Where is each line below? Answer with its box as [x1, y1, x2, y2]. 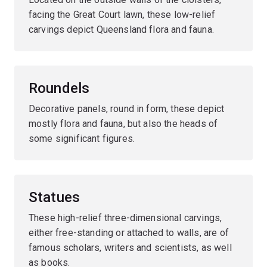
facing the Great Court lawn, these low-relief [29, 8, 216, 20]
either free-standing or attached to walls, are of [29, 226, 229, 238]
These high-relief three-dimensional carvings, [29, 212, 222, 223]
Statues [29, 188, 80, 206]
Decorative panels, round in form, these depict [29, 103, 225, 114]
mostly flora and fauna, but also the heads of [29, 117, 218, 129]
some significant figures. [29, 132, 135, 144]
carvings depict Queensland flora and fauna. [29, 23, 214, 35]
